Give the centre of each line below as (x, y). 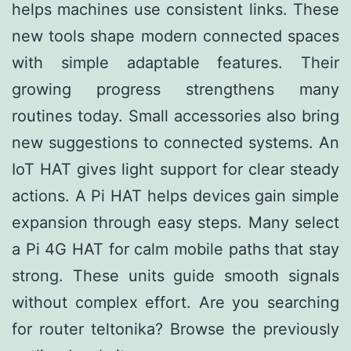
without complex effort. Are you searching (175, 303)
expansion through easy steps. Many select (175, 223)
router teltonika (97, 329)
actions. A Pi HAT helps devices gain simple (175, 196)
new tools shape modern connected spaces (175, 36)
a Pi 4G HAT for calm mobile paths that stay (175, 250)
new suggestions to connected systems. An (175, 143)
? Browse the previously (247, 329)
